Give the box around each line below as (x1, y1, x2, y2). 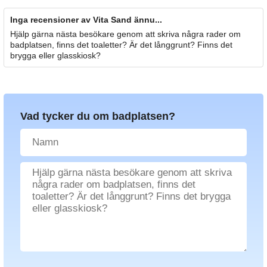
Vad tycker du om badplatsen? (20, 110, 175, 123)
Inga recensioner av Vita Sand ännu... (10, 15, 162, 25)
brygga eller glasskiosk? (10, 51, 101, 61)
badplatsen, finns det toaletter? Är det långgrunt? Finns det (10, 40, 232, 50)
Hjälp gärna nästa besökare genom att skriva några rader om (10, 29, 241, 39)
